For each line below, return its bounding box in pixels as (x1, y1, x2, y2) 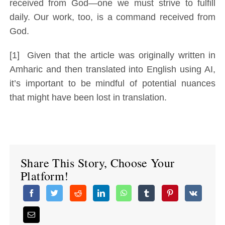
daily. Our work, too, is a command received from (9, 12, 216, 23)
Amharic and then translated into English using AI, (9, 64, 216, 75)
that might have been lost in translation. (9, 92, 167, 103)
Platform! (21, 167, 69, 184)
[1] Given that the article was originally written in (9, 50, 216, 61)
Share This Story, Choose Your (21, 154, 175, 171)
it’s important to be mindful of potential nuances (9, 78, 216, 89)
